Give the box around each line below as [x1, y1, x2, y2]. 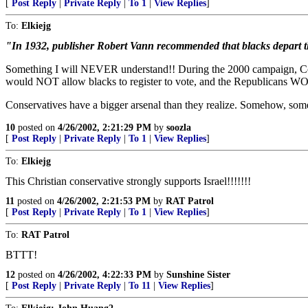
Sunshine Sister [166, 269, 230, 280]
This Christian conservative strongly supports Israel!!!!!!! [5, 175, 251, 187]
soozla [166, 122, 191, 133]
